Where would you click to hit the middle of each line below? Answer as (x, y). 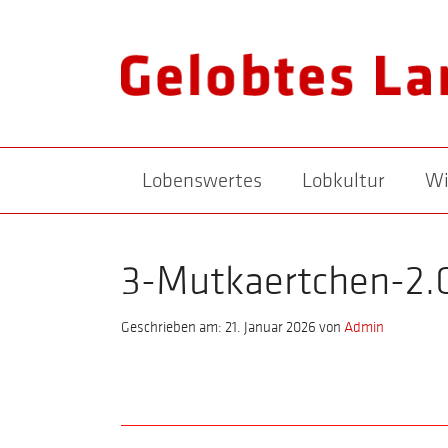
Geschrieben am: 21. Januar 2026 (219, 327)
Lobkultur (343, 181)
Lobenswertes (201, 181)
